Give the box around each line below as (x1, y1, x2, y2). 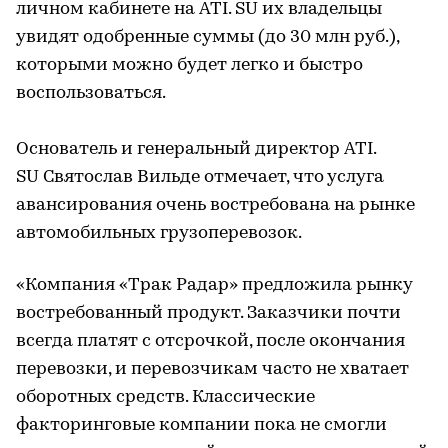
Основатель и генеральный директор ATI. (16, 140, 376, 160)
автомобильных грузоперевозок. (16, 224, 302, 244)
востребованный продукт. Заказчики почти (16, 304, 401, 324)
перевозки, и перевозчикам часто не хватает (16, 360, 409, 380)
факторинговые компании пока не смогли (16, 416, 387, 436)
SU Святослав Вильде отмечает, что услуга (16, 168, 384, 188)
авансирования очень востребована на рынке (16, 196, 415, 216)
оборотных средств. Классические (16, 388, 315, 408)
